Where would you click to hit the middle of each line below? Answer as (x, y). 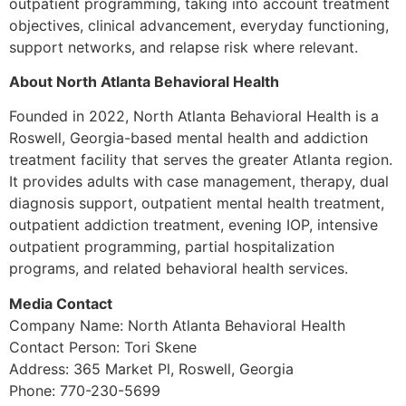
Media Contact (61, 303)
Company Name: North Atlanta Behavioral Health (177, 325)
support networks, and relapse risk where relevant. (184, 47)
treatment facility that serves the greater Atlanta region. (201, 160)
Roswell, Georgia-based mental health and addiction (188, 138)
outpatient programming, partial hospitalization (172, 247)
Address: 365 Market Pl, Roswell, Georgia (151, 368)
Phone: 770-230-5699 (85, 390)
